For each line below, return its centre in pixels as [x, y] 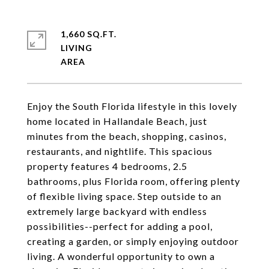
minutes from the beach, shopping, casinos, [127, 136]
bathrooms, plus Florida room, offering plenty [134, 181]
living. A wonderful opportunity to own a [121, 256]
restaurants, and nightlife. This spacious [120, 151]
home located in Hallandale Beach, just [117, 121]
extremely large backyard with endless [117, 211]
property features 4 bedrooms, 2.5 [107, 166]
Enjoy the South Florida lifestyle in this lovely [132, 106]
